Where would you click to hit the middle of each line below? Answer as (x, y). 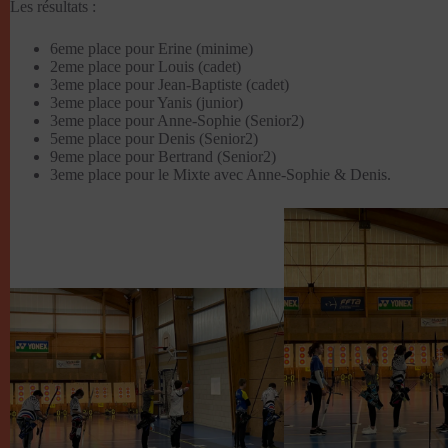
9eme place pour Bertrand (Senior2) (163, 156)
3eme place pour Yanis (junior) (146, 102)
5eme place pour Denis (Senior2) (154, 138)
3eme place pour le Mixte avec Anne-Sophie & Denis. (220, 174)
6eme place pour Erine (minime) (151, 48)
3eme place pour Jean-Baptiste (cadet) (169, 84)
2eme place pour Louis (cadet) (145, 66)
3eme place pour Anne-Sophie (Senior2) (177, 120)
